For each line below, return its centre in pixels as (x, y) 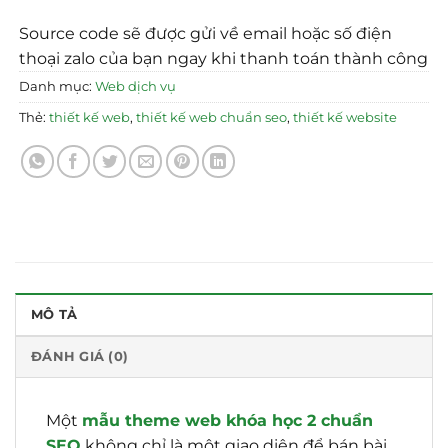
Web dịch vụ (136, 86)
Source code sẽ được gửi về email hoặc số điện (206, 33)
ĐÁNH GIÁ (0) (80, 356)
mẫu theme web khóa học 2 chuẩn (227, 420)
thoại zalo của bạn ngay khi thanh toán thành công (224, 58)
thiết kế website (345, 117)
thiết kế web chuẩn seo (212, 117)
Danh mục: (57, 86)
